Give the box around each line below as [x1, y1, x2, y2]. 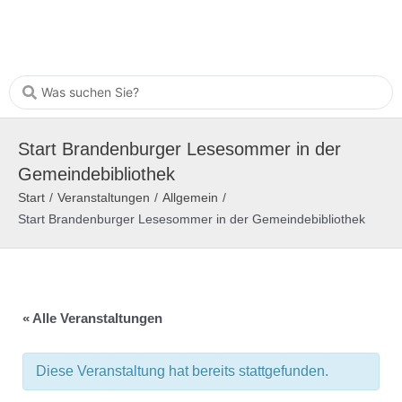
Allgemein [162, 190, 218, 205]
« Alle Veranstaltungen [22, 310, 162, 327]
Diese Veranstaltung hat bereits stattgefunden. [36, 363, 328, 379]
